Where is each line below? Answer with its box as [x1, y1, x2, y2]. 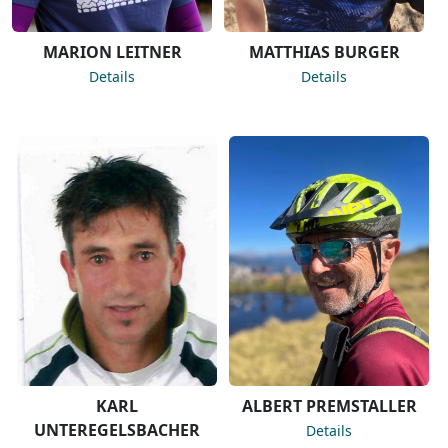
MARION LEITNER [42, 41, 182, 64]
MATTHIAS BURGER [248, 41, 400, 64]
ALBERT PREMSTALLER [241, 395, 417, 418]
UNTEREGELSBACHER [34, 419, 200, 442]
